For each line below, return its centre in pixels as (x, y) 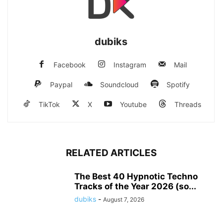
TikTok (49, 105)
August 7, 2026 (124, 200)
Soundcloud (119, 85)
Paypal (61, 85)
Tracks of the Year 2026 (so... (135, 187)
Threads (188, 105)
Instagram (130, 65)
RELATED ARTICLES (111, 153)
